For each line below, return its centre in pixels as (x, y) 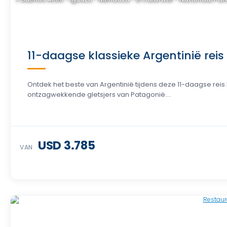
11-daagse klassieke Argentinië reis (126, 55)
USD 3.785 (66, 145)
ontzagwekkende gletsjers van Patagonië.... (99, 94)
